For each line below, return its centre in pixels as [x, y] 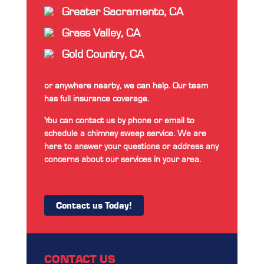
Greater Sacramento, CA [122, 11]
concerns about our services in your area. [122, 159]
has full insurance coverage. [96, 98]
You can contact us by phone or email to [119, 120]
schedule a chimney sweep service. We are [125, 133]
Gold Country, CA [103, 53]
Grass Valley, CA [101, 32]
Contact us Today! [94, 205]
